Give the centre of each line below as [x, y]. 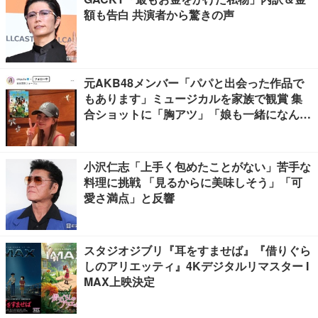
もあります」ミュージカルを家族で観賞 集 [193, 98]
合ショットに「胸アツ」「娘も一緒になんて [197, 114]
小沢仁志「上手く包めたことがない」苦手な [197, 166]
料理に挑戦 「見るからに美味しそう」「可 [193, 182]
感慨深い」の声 [124, 130]
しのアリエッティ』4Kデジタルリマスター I [196, 266]
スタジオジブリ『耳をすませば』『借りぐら [197, 250]
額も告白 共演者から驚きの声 [159, 15]
